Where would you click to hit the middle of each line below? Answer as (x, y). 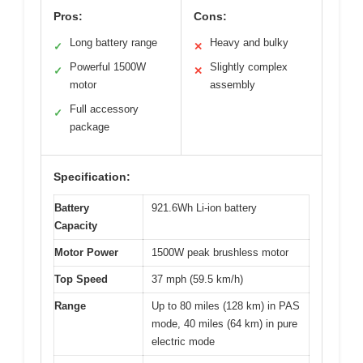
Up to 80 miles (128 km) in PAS (226, 305)
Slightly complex (249, 66)
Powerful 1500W (108, 66)
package (90, 126)
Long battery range (113, 42)
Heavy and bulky (249, 42)
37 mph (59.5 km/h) (197, 279)
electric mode (183, 341)
